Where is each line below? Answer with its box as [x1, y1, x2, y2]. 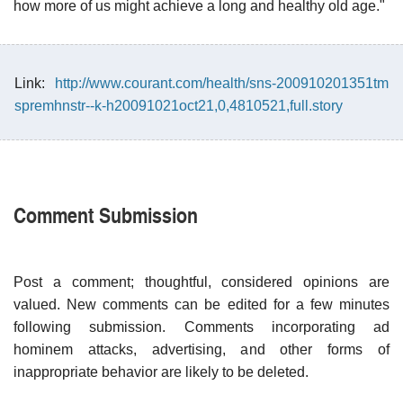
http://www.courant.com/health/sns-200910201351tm [55, 75, 389, 91]
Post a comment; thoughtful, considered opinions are [13, 273, 390, 290]
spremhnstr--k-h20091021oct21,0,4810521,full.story [14, 97, 343, 113]
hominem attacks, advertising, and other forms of [13, 341, 390, 357]
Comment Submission [13, 198, 198, 229]
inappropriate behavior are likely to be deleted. [13, 363, 309, 380]
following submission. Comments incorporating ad [13, 318, 390, 335]
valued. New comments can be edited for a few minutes [13, 296, 390, 312]
